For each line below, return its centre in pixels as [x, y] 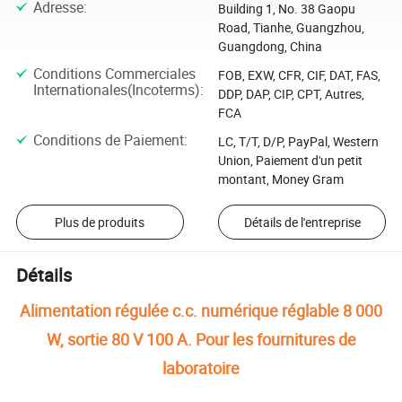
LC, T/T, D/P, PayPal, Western [298, 142]
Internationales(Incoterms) [116, 89]
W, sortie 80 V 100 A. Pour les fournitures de [201, 340]
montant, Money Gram [280, 179]
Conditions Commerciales [114, 73]
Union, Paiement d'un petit [290, 161]
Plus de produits [100, 222]
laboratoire [201, 368]
